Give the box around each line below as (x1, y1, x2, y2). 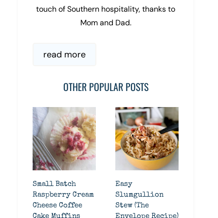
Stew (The (115, 202, 149, 209)
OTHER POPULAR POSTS (63, 79, 148, 94)
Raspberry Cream (33, 191, 94, 199)
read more (43, 49, 86, 60)
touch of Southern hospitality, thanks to (36, 4, 175, 14)
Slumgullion (115, 191, 163, 199)
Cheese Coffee (33, 202, 82, 209)
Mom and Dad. (80, 18, 131, 28)
